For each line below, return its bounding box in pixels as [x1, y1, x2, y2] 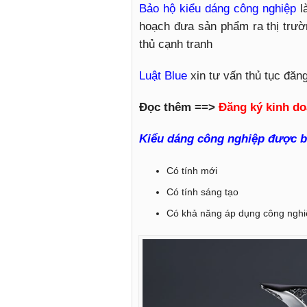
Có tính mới [167, 164, 217, 176]
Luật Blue [139, 69, 187, 82]
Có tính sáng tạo [167, 186, 238, 197]
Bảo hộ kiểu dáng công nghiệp [139, 1, 297, 15]
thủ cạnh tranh [139, 37, 212, 51]
